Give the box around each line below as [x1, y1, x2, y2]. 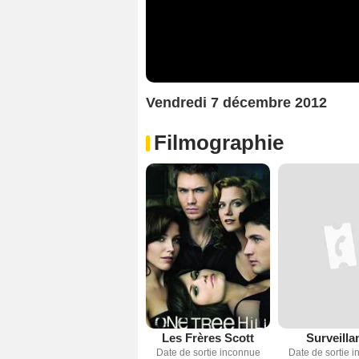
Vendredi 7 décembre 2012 [146, 94, 327, 111]
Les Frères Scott [162, 331, 254, 345]
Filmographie [154, 130, 284, 155]
